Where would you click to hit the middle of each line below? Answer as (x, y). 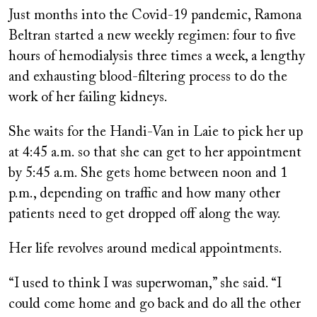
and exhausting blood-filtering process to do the (148, 77)
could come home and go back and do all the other (155, 304)
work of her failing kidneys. (88, 97)
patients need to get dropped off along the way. (145, 214)
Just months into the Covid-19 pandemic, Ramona (155, 15)
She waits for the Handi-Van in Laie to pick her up (156, 132)
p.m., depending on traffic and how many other (144, 194)
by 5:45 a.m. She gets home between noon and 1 (148, 173)
